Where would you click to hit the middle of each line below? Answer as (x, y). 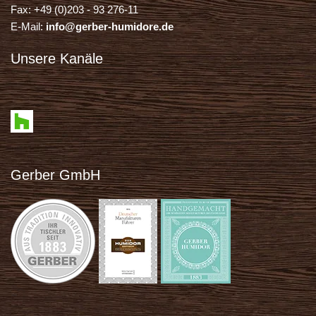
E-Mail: (28, 27)
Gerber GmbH (55, 175)
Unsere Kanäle (57, 59)
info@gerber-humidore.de (110, 27)
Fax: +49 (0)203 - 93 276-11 (74, 10)
